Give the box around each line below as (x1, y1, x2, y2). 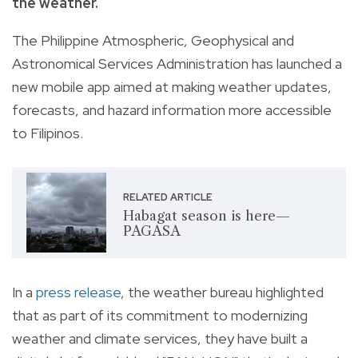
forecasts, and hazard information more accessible (12, 100, 332, 119)
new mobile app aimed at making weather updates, (12, 77, 332, 96)
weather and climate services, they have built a (12, 328, 308, 348)
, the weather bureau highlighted (121, 282, 324, 301)
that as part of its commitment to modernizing (12, 305, 308, 324)
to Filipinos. (12, 123, 83, 142)
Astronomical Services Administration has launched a (12, 54, 342, 73)
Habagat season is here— (122, 207, 290, 224)
